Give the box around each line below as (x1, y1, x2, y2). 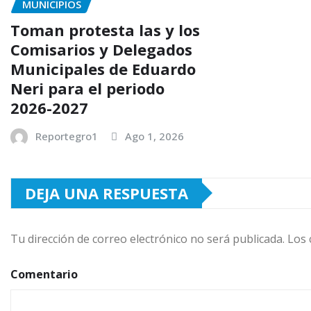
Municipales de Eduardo (10, 58, 196, 79)
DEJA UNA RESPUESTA (25, 182, 188, 203)
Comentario (10, 266, 78, 282)
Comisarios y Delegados (10, 38, 192, 60)
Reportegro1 (35, 128, 98, 143)
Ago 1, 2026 (125, 128, 184, 143)
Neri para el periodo (10, 77, 165, 99)
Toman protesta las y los (10, 19, 200, 40)
